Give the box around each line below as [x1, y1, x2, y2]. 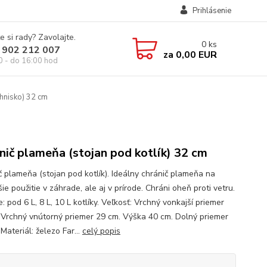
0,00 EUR [173, 48, 217, 61]
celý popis [82, 225, 120, 237]
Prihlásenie [192, 5, 231, 16]
